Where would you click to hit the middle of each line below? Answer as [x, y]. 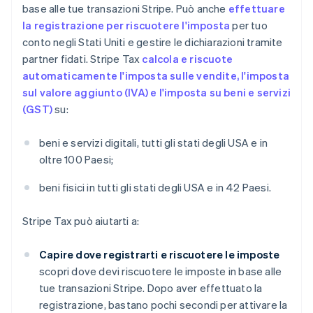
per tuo [249, 26]
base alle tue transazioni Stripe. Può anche [125, 9]
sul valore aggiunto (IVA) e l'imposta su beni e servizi [157, 93]
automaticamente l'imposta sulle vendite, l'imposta [156, 76]
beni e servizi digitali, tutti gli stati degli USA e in [154, 143]
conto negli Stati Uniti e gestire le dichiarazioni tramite [153, 42]
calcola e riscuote [188, 59]
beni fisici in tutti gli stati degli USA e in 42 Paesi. [155, 188]
